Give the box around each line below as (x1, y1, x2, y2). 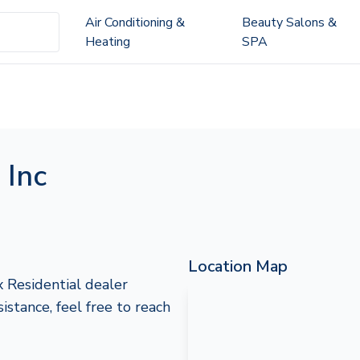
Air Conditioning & (84, 13, 185, 31)
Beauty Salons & (241, 13, 337, 31)
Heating (84, 32, 130, 51)
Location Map (188, 256, 288, 277)
